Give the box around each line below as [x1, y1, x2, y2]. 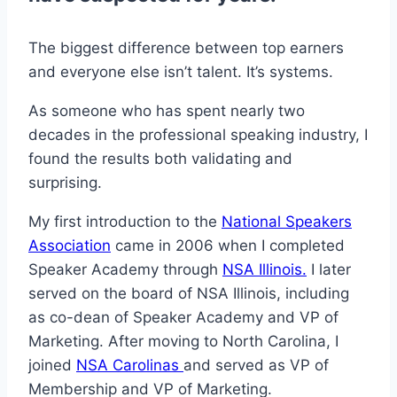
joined [28, 355, 76, 374]
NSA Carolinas [76, 355, 183, 374]
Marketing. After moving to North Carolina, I [28, 331, 339, 350]
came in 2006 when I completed [111, 236, 345, 254]
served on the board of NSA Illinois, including [28, 284, 349, 302]
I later [307, 260, 351, 278]
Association [28, 236, 111, 254]
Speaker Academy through [28, 260, 222, 278]
